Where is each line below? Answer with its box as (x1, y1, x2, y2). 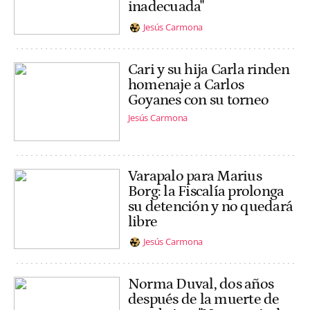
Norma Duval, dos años (128, 275, 274, 293)
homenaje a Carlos (128, 75, 244, 93)
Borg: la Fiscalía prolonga (128, 182, 284, 200)
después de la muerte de (128, 290, 280, 308)
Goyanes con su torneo (128, 91, 269, 109)
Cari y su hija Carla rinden (128, 60, 290, 78)
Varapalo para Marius (128, 167, 262, 185)
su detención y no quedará (128, 197, 293, 215)
